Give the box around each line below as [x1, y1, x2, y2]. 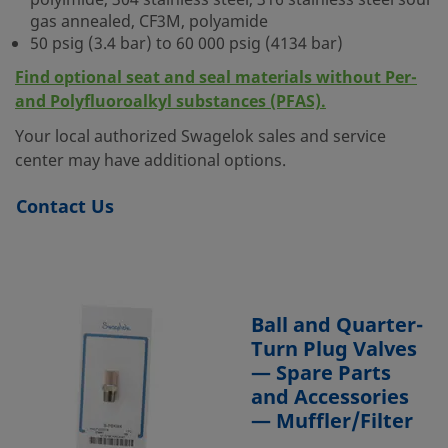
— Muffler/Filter [251, 407, 413, 436]
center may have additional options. [15, 149, 286, 173]
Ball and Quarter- [251, 311, 423, 340]
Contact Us [16, 194, 114, 220]
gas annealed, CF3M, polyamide [30, 10, 268, 34]
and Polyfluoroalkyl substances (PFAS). [15, 90, 326, 114]
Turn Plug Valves [251, 335, 417, 364]
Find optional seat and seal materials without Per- [15, 66, 417, 90]
